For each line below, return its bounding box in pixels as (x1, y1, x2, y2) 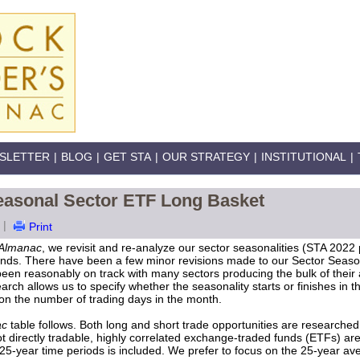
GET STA (104, 150, 151, 163)
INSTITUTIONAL (261, 150, 346, 163)
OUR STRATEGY (162, 150, 250, 163)
